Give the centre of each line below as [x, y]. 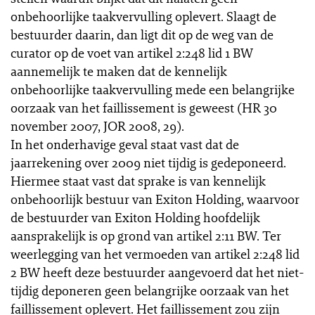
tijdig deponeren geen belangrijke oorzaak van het [150, 290]
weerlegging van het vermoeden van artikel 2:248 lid [155, 254]
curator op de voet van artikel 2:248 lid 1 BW [132, 53]
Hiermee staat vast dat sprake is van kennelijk [138, 181]
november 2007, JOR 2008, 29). [97, 126]
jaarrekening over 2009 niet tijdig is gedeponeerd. [148, 162]
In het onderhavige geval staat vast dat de [125, 144]
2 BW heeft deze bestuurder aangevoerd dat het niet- [157, 272]
